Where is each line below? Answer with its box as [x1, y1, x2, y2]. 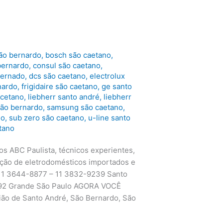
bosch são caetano [45, 50, 111, 60]
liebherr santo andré [28, 92, 100, 102]
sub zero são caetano [9, 112, 85, 122]
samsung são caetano [47, 102, 123, 112]
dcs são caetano [29, 71, 86, 81]
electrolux [90, 71, 125, 81]
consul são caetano [33, 60, 101, 70]
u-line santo [88, 112, 131, 122]
